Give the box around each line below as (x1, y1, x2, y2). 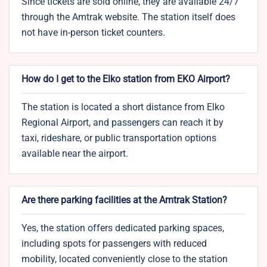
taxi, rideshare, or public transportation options (21, 132, 216, 144)
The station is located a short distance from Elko (21, 101, 225, 113)
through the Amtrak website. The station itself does (21, 11, 235, 23)
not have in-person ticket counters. (21, 27, 165, 39)
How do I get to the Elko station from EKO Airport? (21, 73, 230, 85)
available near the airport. (21, 148, 128, 160)
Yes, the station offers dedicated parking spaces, (21, 222, 224, 234)
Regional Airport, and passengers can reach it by (21, 117, 223, 129)
